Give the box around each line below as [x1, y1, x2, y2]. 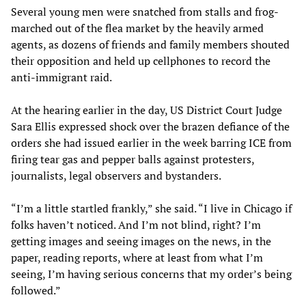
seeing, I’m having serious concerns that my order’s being [11, 266, 292, 281]
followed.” [11, 282, 61, 298]
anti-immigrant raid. [11, 69, 112, 85]
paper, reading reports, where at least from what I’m [11, 249, 263, 265]
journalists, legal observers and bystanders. [11, 167, 221, 183]
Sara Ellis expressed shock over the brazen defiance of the [11, 118, 290, 134]
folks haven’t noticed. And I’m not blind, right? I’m [11, 217, 261, 232]
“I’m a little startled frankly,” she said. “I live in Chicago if [11, 200, 292, 216]
